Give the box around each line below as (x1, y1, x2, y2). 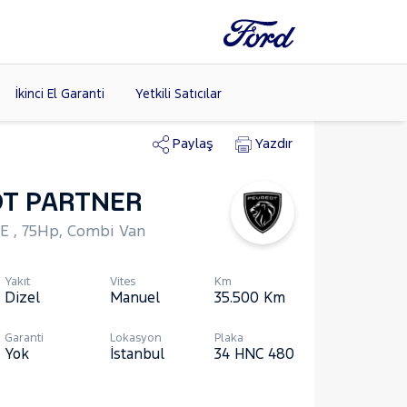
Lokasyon (109, 331, 162, 345)
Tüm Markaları (148, 184, 234, 202)
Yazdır (252, 134, 296, 152)
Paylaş (169, 134, 217, 152)
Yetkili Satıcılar (134, 85, 222, 102)
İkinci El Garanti (15, 85, 104, 102)
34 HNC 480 (213, 344, 294, 362)
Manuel (109, 288, 160, 306)
